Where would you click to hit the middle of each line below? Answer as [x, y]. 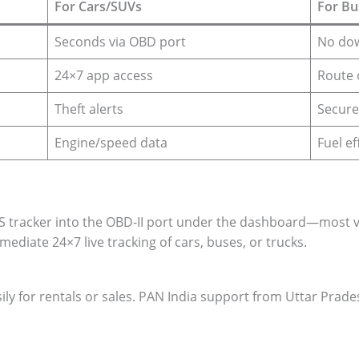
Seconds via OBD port [121, 42]
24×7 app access [103, 76]
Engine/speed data [111, 143]
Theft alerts [89, 109]
